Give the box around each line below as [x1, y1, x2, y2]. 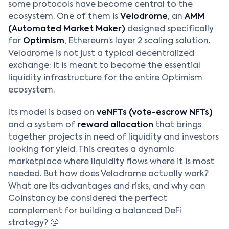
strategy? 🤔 [8, 219, 58, 227]
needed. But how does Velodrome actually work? [8, 170, 209, 178]
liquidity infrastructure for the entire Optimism [8, 74, 202, 82]
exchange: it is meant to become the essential [8, 62, 200, 70]
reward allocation [77, 121, 153, 129]
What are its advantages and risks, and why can [8, 182, 205, 191]
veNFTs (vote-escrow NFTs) [97, 109, 213, 117]
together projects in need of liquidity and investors [8, 133, 219, 142]
